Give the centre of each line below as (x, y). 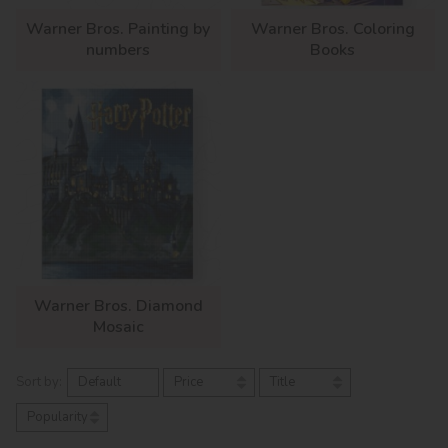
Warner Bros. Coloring (332, 29)
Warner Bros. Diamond (118, 305)
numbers (118, 50)
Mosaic (118, 326)
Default (99, 381)
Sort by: (39, 381)
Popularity (57, 416)
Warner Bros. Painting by (118, 29)
